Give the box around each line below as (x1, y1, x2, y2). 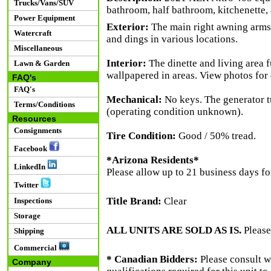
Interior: (106, 57, 146, 69)
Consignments (10, 126, 62, 135)
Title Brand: (106, 195, 164, 207)
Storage (10, 211, 41, 220)
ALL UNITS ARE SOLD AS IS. (106, 224, 241, 236)
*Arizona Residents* (106, 154, 199, 166)
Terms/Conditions (10, 100, 75, 109)
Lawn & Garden (10, 59, 70, 68)
